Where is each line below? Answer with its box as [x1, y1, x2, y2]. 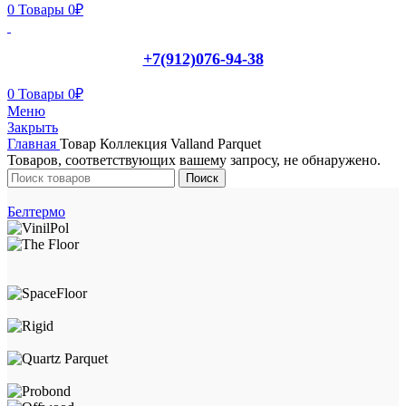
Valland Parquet [170, 135, 261, 151]
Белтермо [7, 203, 65, 219]
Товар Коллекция [60, 135, 170, 151]
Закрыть [7, 119, 58, 135]
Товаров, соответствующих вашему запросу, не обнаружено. [7, 151, 381, 168]
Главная [7, 135, 60, 151]
